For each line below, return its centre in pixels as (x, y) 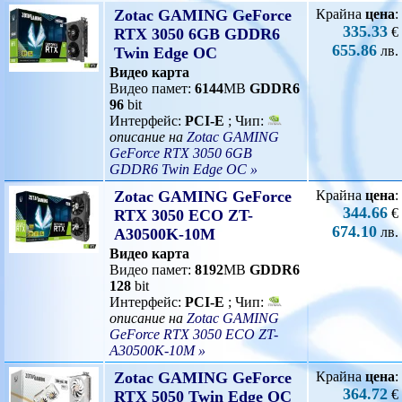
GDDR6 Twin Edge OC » (184, 169)
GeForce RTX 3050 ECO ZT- (194, 334)
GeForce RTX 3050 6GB (181, 153)
